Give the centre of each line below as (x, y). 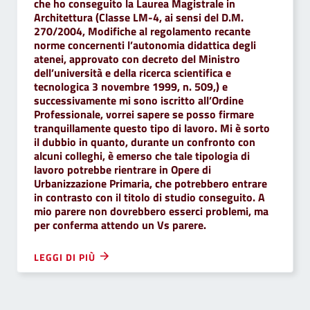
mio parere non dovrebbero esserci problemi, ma (151, 211)
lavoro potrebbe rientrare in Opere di (122, 170)
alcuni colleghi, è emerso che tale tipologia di (142, 156)
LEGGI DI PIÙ (66, 257)
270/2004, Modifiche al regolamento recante (142, 31)
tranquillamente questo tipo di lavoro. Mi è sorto (152, 128)
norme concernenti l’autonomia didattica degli (145, 45)
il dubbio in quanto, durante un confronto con (145, 142)
